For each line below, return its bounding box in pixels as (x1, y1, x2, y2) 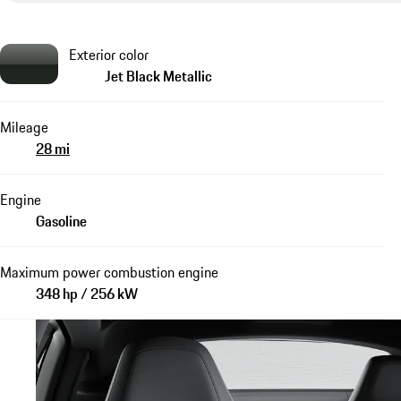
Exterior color (69, 43, 149, 65)
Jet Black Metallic (105, 64, 212, 87)
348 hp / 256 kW (36, 282, 138, 304)
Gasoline (36, 209, 87, 232)
